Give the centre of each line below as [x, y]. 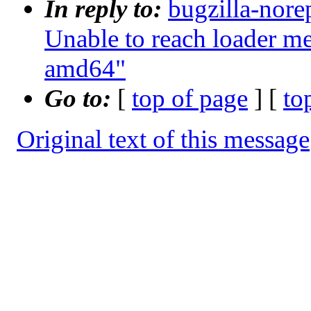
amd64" [85, 69]
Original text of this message [163, 140]
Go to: [81, 99]
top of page [190, 99]
